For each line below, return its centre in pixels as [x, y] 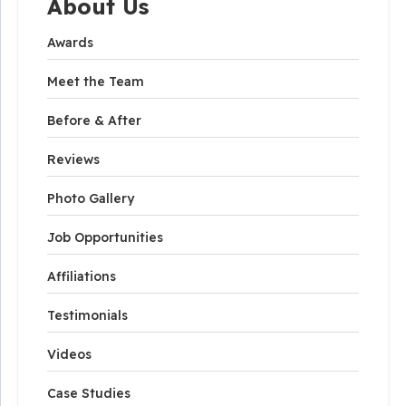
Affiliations [82, 276]
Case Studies [89, 393]
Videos [69, 354]
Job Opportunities [105, 237]
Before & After [94, 121]
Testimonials [87, 315]
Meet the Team [96, 82]
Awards [70, 43]
